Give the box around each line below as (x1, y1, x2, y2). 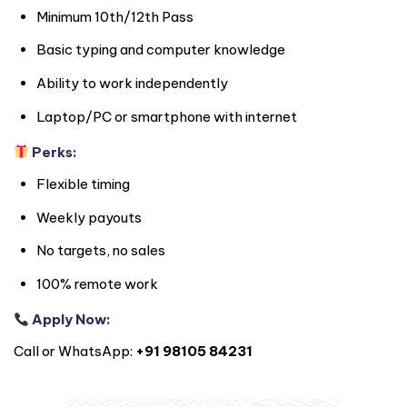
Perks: (29, 143, 78, 161)
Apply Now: (29, 311, 112, 329)
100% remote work (36, 275, 158, 293)
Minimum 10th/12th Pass (36, 7, 194, 25)
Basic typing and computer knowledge (36, 41, 285, 59)
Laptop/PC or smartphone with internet (36, 107, 297, 125)
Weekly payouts (36, 208, 142, 226)
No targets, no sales (36, 242, 165, 260)
